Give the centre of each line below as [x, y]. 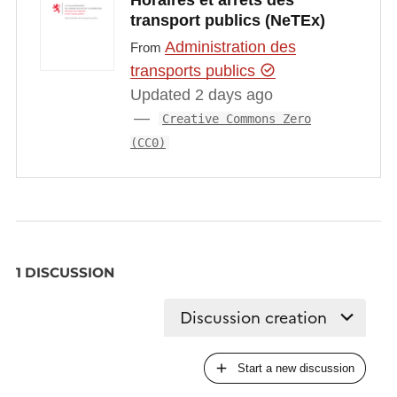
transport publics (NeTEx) [227, 21]
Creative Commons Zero [237, 118]
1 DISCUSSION [65, 273]
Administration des [230, 47]
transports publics [195, 70]
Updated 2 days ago [201, 94]
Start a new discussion [296, 368]
